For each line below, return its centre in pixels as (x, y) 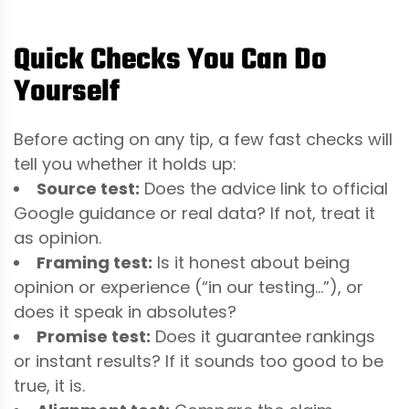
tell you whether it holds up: (125, 163)
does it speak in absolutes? (125, 311)
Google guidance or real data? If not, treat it (194, 213)
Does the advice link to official (264, 188)
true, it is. (49, 385)
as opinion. (58, 237)
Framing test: (94, 262)
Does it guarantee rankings (263, 336)
